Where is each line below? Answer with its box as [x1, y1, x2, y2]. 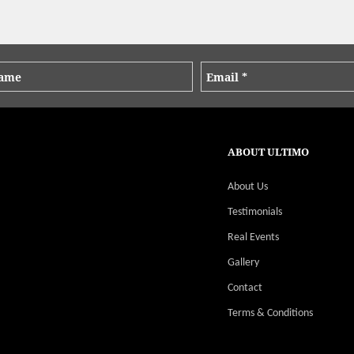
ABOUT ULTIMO [227, 144, 309, 159]
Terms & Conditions [227, 307, 313, 319]
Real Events [227, 231, 279, 243]
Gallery [227, 256, 259, 269]
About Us [227, 180, 268, 193]
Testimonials [227, 205, 282, 218]
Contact [227, 281, 262, 294]
